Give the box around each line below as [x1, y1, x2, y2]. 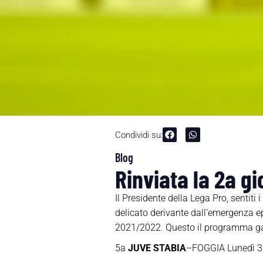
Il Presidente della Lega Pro [114, 193, 227, 204]
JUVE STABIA [127, 242, 186, 254]
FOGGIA [191, 242, 225, 254]
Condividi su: [114, 129, 163, 140]
